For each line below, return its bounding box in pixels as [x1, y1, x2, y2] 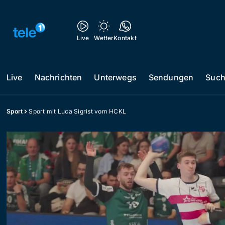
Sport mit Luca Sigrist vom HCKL [29, 107, 126, 115]
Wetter [94, 34, 114, 42]
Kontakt [114, 34, 137, 42]
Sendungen [148, 72, 194, 82]
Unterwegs [94, 72, 137, 82]
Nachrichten [34, 72, 82, 82]
